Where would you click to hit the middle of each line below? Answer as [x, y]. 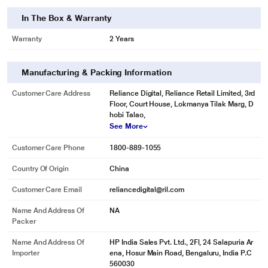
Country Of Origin [40, 169]
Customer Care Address [51, 93]
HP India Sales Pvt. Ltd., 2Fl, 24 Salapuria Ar [182, 242]
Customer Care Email [47, 190]
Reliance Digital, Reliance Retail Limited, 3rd [182, 93]
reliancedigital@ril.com [147, 190]
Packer [24, 221]
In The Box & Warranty [66, 18]
